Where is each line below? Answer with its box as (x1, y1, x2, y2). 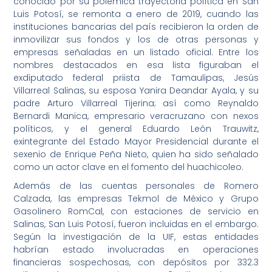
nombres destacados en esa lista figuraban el (13, 59, 259, 72)
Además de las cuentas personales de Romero (13, 180, 259, 192)
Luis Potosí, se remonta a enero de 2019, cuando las (13, 8, 259, 21)
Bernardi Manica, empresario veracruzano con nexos (13, 110, 259, 123)
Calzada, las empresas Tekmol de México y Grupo (13, 192, 259, 205)
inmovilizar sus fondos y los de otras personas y (13, 33, 259, 46)
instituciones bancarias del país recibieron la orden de (13, 21, 259, 33)
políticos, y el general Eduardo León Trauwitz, (13, 123, 259, 135)
